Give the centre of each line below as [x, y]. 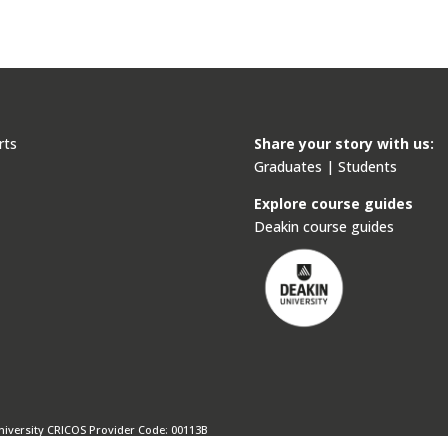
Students [367, 167]
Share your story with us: [343, 144]
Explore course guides [333, 204]
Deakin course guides [323, 227]
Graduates [287, 167]
